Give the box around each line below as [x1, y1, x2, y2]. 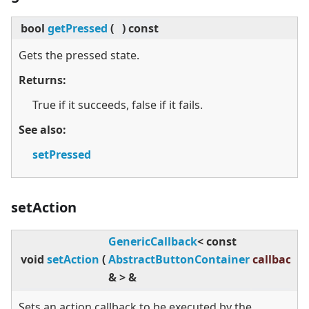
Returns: [19, 72, 66, 88]
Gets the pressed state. [19, 48, 139, 63]
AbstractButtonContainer [108, 252, 250, 268]
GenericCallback [108, 234, 197, 250]
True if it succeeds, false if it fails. [32, 97, 203, 113]
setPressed [32, 147, 91, 163]
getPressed [48, 21, 108, 37]
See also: [19, 122, 66, 138]
